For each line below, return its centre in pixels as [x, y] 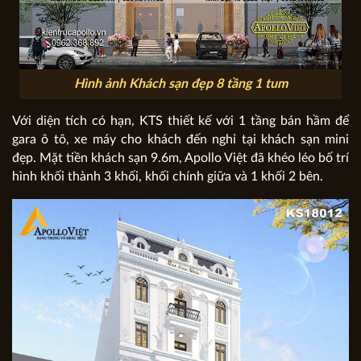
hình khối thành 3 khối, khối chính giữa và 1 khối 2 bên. [168, 177]
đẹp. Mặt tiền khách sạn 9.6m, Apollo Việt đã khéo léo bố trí [180, 158]
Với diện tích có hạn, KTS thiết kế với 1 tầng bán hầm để [180, 121]
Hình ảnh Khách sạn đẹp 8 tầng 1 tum [180, 84]
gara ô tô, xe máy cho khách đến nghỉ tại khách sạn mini [180, 140]
